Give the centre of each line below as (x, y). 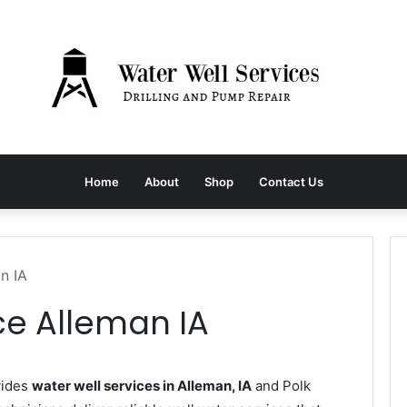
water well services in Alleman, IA (142, 385)
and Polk (281, 385)
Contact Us (291, 181)
